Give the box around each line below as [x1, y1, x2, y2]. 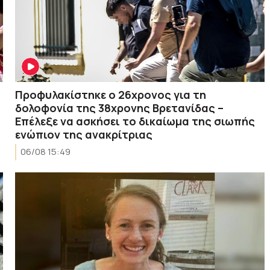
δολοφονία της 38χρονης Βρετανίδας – [15, 100, 224, 115]
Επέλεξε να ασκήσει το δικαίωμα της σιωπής [15, 113, 256, 128]
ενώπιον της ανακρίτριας [15, 127, 153, 142]
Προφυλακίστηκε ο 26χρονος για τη [15, 87, 207, 102]
